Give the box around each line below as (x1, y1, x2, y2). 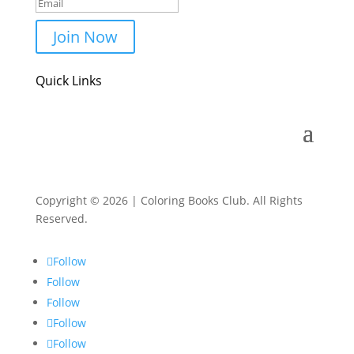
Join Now (52, 26, 118, 47)
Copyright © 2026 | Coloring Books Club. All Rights (35, 193, 303, 208)
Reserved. (35, 211, 88, 226)
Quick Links (35, 72, 102, 89)
